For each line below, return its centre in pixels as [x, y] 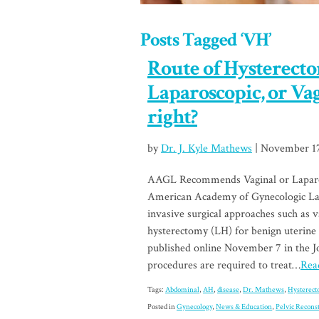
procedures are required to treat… [224, 265]
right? [172, 117]
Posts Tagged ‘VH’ [205, 40]
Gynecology [194, 307]
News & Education [244, 307]
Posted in [162, 307]
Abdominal [182, 290]
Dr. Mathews [263, 290]
